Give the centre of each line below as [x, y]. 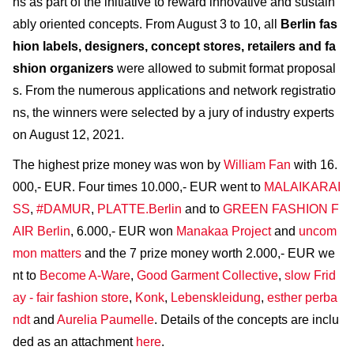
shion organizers [65, 68]
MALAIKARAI [302, 186]
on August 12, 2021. [68, 134]
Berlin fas [309, 24]
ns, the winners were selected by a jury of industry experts [173, 112]
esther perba [302, 297]
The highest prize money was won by [118, 164]
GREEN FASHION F [281, 209]
